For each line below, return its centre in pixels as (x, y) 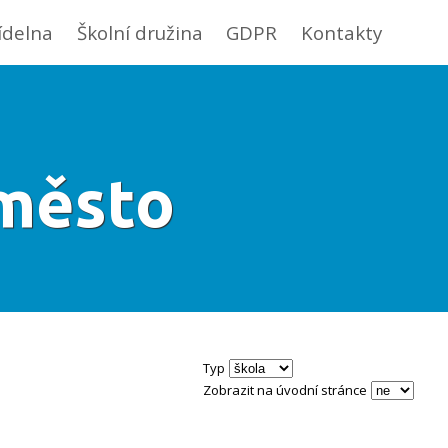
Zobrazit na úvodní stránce (285, 389)
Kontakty (342, 32)
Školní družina (140, 32)
